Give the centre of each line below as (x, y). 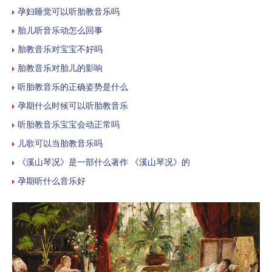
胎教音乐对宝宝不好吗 (60, 49)
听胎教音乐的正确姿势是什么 (73, 87)
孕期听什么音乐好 (52, 181)
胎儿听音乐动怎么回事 (60, 30)
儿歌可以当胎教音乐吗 (60, 143)
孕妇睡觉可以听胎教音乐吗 (69, 11)
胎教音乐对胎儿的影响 (60, 68)
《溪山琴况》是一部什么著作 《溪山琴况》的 (104, 162)
